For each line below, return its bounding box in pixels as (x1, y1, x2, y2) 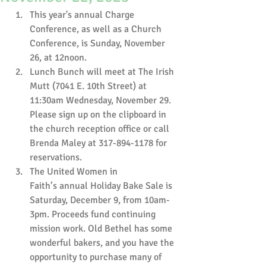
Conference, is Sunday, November (30, 37, 167, 49)
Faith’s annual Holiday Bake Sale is (30, 180, 175, 192)
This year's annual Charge (30, 9, 137, 21)
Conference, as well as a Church (30, 23, 164, 35)
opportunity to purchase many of (30, 251, 164, 263)
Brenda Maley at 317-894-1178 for (30, 137, 169, 149)
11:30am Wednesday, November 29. (30, 94, 173, 106)
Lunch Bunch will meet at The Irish (30, 66, 176, 78)
